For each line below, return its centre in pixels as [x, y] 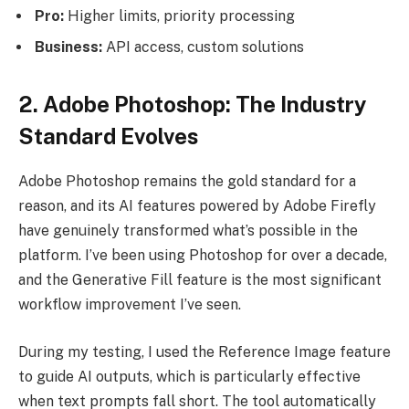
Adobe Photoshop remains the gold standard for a [187, 181]
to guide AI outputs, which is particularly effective [189, 376]
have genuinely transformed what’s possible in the [188, 230]
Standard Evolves [108, 136]
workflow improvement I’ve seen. [130, 304]
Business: [68, 47]
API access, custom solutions [203, 47]
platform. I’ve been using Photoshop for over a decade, [203, 255]
